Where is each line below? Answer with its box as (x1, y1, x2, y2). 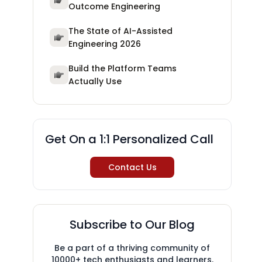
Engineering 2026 (68, 38, 141, 50)
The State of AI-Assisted (68, 25, 173, 37)
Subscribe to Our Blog (70, 216, 195, 233)
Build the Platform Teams (68, 63, 177, 74)
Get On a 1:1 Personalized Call (45, 131, 213, 147)
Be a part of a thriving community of (54, 242, 210, 254)
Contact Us (108, 161, 157, 173)
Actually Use (68, 75, 122, 87)
